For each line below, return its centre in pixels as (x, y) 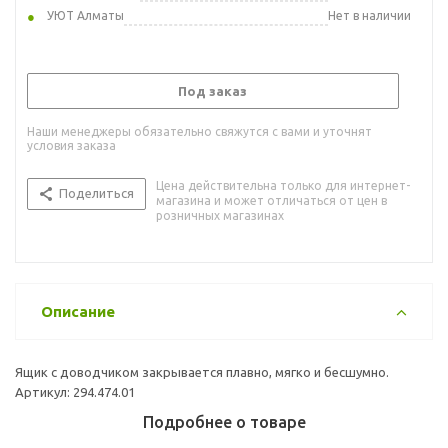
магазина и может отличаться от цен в (271, 200)
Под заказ (212, 90)
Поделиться (96, 192)
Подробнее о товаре (224, 421)
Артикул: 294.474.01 (75, 391)
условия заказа (71, 145)
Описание (78, 311)
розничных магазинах (220, 215)
